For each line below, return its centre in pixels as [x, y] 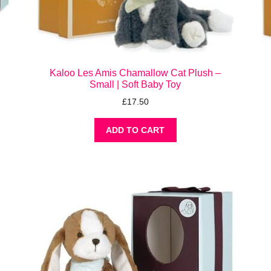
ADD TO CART [135, 130]
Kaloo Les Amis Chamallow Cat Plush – [135, 73]
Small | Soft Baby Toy [135, 84]
